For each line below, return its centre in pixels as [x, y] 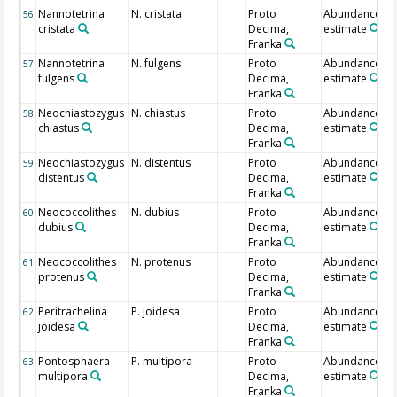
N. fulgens [156, 64]
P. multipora [162, 362]
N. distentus [161, 163]
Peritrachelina [73, 312]
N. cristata [157, 14]
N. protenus [161, 262]
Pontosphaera [74, 362]
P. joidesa [156, 312]
